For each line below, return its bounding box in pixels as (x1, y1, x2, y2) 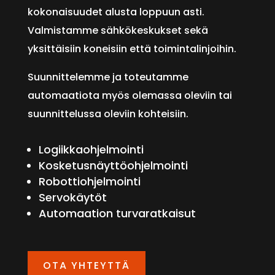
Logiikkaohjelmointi (38, 142, 144, 158)
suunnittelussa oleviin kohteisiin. (27, 107, 188, 122)
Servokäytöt (38, 190, 107, 206)
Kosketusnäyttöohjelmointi (38, 158, 188, 174)
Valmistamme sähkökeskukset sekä (27, 23, 208, 38)
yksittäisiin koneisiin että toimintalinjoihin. (27, 42, 236, 56)
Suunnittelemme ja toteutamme (27, 70, 188, 85)
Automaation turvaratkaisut (38, 206, 196, 222)
